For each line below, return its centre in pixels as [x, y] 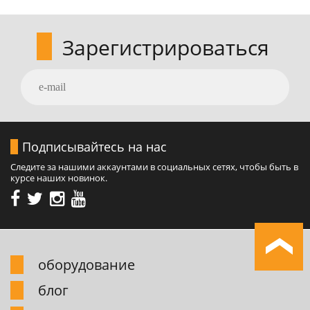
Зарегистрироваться [166, 48]
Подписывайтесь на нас [94, 147]
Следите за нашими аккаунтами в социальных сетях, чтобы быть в [154, 167]
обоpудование [86, 265]
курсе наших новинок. [59, 178]
